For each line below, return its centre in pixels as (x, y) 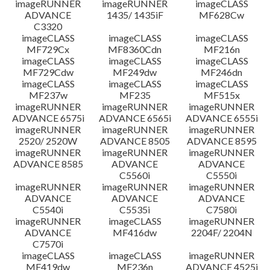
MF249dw (135, 72)
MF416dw (135, 232)
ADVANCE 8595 (221, 141)
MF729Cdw (48, 72)
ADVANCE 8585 (48, 164)
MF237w (48, 95)
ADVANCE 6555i (221, 118)
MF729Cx (48, 49)
